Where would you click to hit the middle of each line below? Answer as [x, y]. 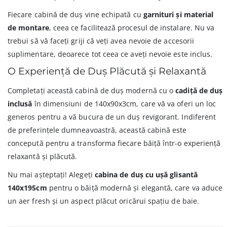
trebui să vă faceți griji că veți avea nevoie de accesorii [101, 41]
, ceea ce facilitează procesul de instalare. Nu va [132, 28]
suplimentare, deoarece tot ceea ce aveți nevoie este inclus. [110, 54]
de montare [28, 28]
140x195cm [27, 188]
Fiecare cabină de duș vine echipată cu [75, 15]
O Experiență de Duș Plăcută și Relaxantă [107, 71]
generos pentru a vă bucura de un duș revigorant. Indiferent [112, 117]
